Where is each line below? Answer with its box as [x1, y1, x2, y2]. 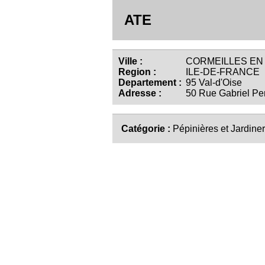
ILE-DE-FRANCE [183, 67, 260, 77]
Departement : [118, 77, 182, 88]
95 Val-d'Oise [183, 77, 242, 88]
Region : [118, 67, 156, 77]
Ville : [118, 56, 143, 66]
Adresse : [118, 88, 161, 98]
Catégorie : [121, 124, 173, 134]
